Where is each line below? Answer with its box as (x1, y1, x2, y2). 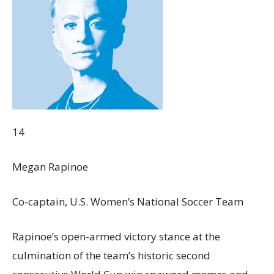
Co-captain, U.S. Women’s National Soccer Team (12, 194, 243, 209)
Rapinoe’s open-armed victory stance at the (12, 229, 220, 243)
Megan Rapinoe (12, 160, 88, 174)
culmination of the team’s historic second (12, 248, 210, 262)
